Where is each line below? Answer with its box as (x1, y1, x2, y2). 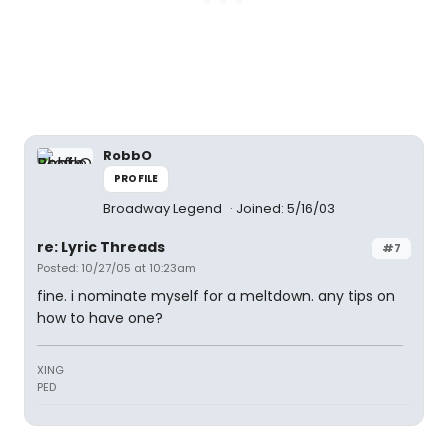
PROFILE (114, 170, 159, 186)
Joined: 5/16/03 (236, 198, 335, 218)
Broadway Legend (103, 198, 225, 218)
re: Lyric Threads (37, 236, 165, 257)
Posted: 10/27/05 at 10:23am (37, 259, 196, 276)
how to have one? (37, 307, 163, 328)
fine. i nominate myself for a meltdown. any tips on (37, 285, 395, 306)
